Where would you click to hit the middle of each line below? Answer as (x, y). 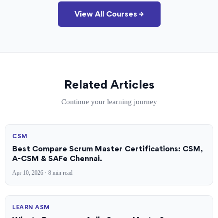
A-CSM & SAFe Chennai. (57, 159)
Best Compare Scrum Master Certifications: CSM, (108, 149)
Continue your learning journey (109, 102)
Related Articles (109, 85)
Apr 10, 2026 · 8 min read (42, 173)
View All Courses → (109, 14)
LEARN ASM (31, 207)
